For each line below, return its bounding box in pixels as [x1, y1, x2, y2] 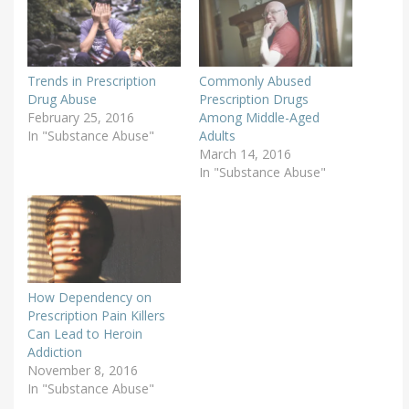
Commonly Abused [198, 72, 311, 90]
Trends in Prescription [27, 72, 156, 90]
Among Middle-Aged [198, 109, 320, 127]
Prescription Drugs [198, 90, 309, 109]
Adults [198, 127, 236, 145]
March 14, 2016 [198, 145, 291, 163]
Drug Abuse [27, 90, 97, 109]
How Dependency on [27, 288, 152, 307]
